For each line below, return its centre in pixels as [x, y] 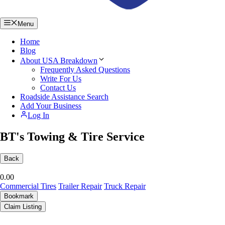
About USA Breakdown [59, 60]
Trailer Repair [80, 186]
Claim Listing [23, 207]
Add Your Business [51, 105]
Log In [38, 115]
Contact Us [58, 87]
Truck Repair [125, 186]
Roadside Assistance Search [64, 96]
